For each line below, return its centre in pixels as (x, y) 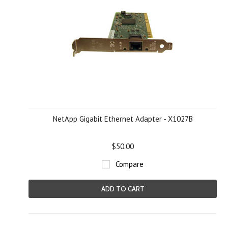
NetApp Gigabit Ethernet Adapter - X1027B (123, 119)
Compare (130, 164)
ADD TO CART (123, 189)
